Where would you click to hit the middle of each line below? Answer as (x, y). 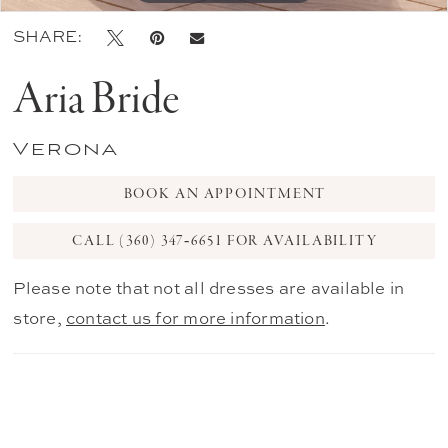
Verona (66, 151)
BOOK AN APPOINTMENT (225, 194)
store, (39, 318)
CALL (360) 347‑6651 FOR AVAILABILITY (224, 241)
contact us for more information (195, 318)
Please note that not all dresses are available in (209, 288)
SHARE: (48, 36)
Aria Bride (97, 100)
